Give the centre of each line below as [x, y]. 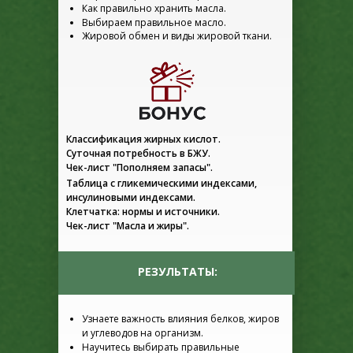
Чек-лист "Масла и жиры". [128, 226]
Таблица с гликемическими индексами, [162, 183]
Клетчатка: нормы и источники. [143, 212]
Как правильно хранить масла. [154, 8]
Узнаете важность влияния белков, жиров [180, 319]
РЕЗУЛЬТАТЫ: [177, 271]
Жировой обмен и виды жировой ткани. [177, 36]
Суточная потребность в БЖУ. [138, 153]
